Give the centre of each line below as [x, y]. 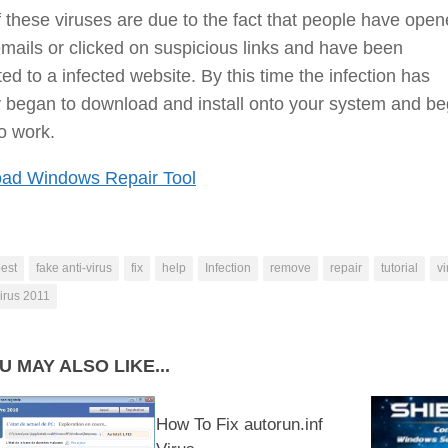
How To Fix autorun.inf [240, 425]
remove [290, 268]
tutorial [399, 268]
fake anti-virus [74, 268]
